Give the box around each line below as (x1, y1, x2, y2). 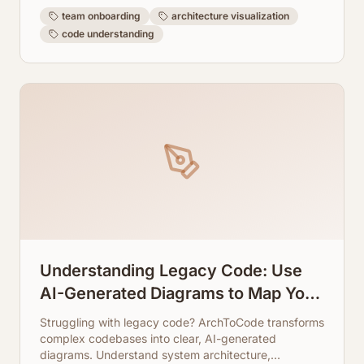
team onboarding (62, 10, 141, 22)
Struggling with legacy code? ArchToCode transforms (40, 315, 324, 329)
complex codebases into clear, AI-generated (40, 331, 276, 345)
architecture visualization (171, 10, 289, 22)
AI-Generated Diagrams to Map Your (40, 284, 321, 303)
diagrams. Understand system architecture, (40, 348, 271, 362)
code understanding (62, 28, 154, 40)
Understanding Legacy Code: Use (40, 261, 302, 280)
